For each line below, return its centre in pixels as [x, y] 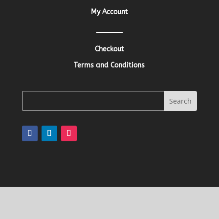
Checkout [109, 49]
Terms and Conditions [109, 65]
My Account [109, 12]
